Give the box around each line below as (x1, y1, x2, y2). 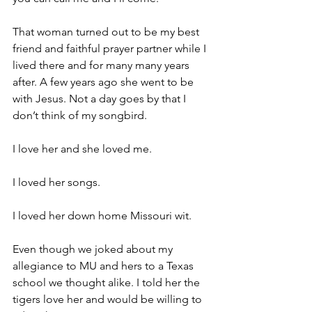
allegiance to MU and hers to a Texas (13, 259, 196, 272)
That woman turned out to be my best (13, 25, 202, 38)
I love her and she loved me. (13, 142, 152, 155)
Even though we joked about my (13, 242, 175, 256)
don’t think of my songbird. (13, 109, 147, 122)
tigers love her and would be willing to (13, 292, 205, 306)
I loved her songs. (13, 175, 100, 189)
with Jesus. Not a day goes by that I (13, 92, 189, 105)
